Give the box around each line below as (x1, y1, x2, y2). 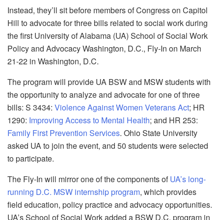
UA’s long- (170, 173, 206, 185)
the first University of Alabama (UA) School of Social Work (7, 29, 208, 41)
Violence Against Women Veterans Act (55, 101, 189, 113)
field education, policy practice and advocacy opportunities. (7, 198, 212, 210)
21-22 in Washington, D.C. (7, 55, 99, 67)
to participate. (7, 152, 54, 164)
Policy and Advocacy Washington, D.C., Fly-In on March (7, 42, 201, 54)
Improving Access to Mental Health (29, 114, 150, 126)
